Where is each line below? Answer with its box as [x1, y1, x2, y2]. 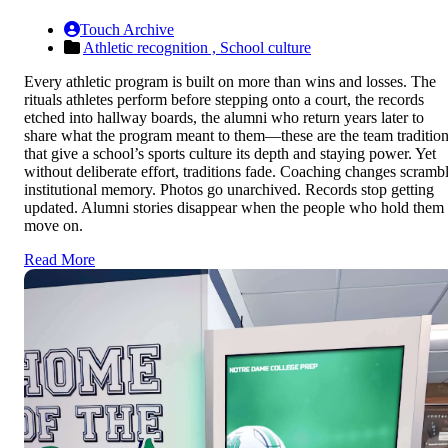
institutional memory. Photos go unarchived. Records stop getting [24, 181, 434, 199]
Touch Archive [80, 21, 174, 39]
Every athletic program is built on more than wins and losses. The [24, 73, 436, 91]
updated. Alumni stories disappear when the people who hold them [24, 199, 444, 217]
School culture [220, 39, 311, 57]
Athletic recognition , [83, 39, 220, 57]
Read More [24, 251, 95, 269]
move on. [24, 217, 83, 235]
